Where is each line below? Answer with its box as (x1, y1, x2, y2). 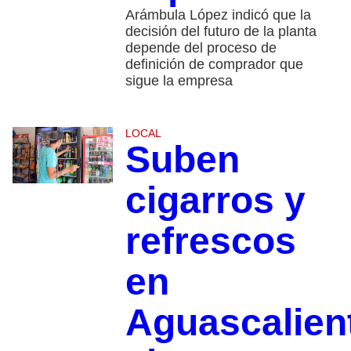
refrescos (125, 220, 296, 262)
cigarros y (125, 179, 306, 222)
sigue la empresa (125, 73, 233, 89)
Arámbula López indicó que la (125, 7, 311, 24)
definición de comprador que (125, 56, 303, 73)
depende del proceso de (125, 40, 277, 56)
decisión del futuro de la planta (125, 24, 317, 40)
